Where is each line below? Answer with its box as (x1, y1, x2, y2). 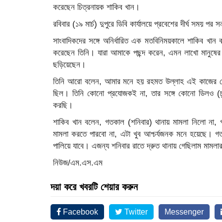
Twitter (122, 208, 148, 216)
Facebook (61, 208, 98, 216)
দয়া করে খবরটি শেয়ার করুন (51, 181, 138, 192)
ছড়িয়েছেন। (53, 60, 86, 69)
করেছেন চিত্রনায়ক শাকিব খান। (53, 2, 140, 12)
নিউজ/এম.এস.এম (53, 158, 103, 167)
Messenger (165, 208, 204, 216)
